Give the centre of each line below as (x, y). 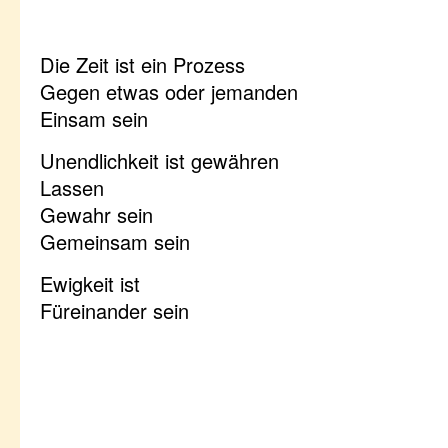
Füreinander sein (114, 311)
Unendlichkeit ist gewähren (159, 161)
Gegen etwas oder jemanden (169, 92)
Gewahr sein (96, 215)
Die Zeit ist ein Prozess (142, 65)
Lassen (72, 188)
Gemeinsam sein (115, 242)
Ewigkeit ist (90, 284)
